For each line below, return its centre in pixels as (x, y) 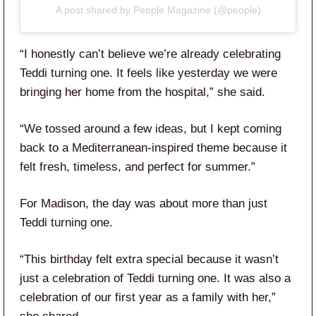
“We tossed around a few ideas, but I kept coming (151, 128)
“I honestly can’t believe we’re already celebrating (150, 54)
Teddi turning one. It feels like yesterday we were (148, 73)
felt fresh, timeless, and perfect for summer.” (138, 166)
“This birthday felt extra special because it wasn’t (149, 259)
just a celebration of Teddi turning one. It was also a (155, 278)
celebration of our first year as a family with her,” (148, 297)
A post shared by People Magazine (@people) (158, 10)
